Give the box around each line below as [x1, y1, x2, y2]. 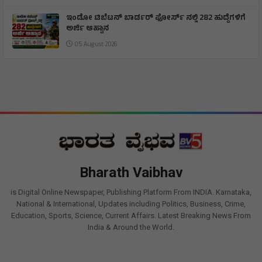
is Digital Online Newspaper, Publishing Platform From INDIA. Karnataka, [11, 187, 251, 196]
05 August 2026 [73, 39, 117, 50]
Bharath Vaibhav [79, 164, 183, 181]
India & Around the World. [88, 222, 174, 232]
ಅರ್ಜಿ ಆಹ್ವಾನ [66, 22, 109, 36]
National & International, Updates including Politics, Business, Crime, [16, 199, 246, 208]
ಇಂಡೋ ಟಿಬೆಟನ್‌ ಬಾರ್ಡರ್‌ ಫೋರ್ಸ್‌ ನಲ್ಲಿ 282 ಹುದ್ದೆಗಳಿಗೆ [66, 12, 246, 25]
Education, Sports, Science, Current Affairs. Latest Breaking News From [11, 211, 251, 220]
